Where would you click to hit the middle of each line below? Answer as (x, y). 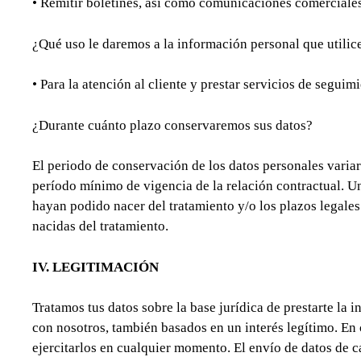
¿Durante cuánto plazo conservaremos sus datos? (172, 125)
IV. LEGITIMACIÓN (95, 267)
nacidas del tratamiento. (100, 226)
